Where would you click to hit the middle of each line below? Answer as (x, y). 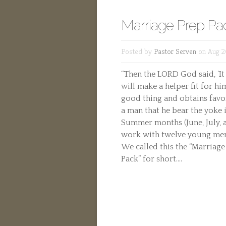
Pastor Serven (175, 51)
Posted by (137, 51)
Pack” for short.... (152, 159)
